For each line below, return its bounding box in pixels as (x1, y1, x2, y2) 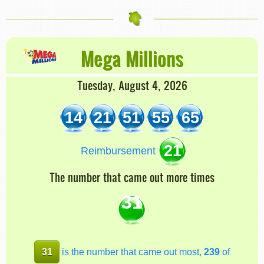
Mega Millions (80, 45, 184, 72)
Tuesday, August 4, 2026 (77, 78, 187, 93)
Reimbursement (77, 145, 159, 157)
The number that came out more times (49, 169, 214, 184)
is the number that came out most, (59, 246, 204, 257)
